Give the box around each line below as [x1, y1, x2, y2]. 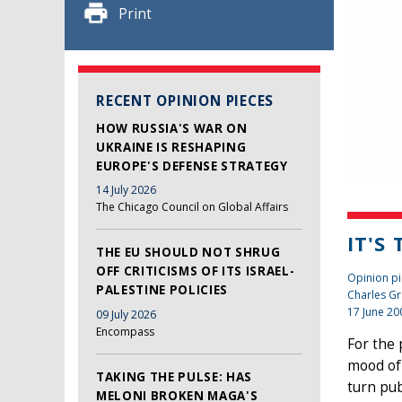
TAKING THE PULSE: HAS [96, 368, 252, 385]
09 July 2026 [96, 306, 156, 322]
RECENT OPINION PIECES [96, 91, 275, 110]
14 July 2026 [96, 182, 156, 198]
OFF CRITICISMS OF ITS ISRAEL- [96, 263, 295, 280]
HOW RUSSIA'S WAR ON [96, 119, 248, 136]
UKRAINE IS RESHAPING [96, 138, 247, 155]
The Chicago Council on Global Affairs [96, 199, 288, 215]
